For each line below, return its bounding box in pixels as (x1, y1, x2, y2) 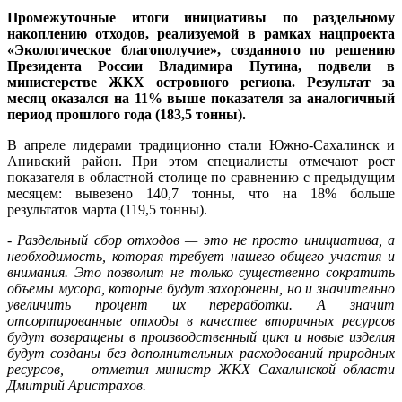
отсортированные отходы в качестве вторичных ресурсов (7, 313, 395, 329)
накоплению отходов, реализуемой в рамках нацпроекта (7, 26, 395, 42)
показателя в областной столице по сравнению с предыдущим (7, 170, 395, 186)
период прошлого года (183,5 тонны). (7, 107, 246, 123)
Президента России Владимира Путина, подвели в (7, 58, 395, 74)
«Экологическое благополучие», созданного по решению (7, 42, 395, 58)
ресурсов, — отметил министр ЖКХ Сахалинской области (7, 362, 395, 378)
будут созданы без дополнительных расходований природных (7, 345, 395, 362)
